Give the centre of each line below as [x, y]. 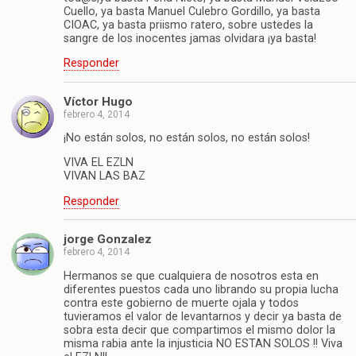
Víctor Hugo [98, 101]
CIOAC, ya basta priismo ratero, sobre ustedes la [188, 25]
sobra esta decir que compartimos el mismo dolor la [199, 330]
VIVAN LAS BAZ [104, 176]
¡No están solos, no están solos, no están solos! [187, 138]
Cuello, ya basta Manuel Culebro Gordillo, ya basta [192, 11]
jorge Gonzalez [108, 240]
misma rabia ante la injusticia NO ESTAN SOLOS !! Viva [203, 343]
